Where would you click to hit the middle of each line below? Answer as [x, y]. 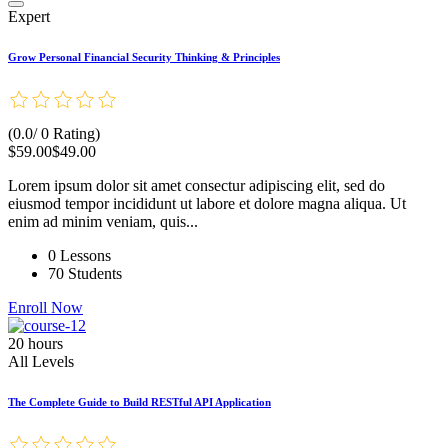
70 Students [85, 274]
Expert [29, 17]
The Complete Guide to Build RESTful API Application [139, 402]
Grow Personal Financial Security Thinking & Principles [144, 57]
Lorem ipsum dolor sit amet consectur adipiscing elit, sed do [196, 186]
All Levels [41, 362]
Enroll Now [45, 308]
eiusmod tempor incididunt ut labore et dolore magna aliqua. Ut [207, 204]
